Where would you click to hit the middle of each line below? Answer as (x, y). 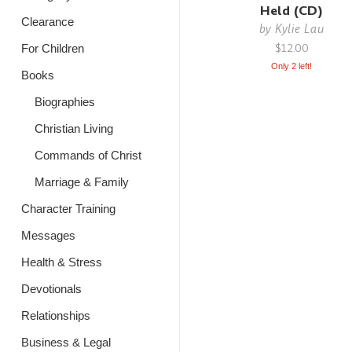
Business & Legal (66, 342)
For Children (53, 48)
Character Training (68, 209)
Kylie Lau (299, 29)
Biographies (64, 102)
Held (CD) (292, 11)
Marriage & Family (81, 182)
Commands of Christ (88, 155)
